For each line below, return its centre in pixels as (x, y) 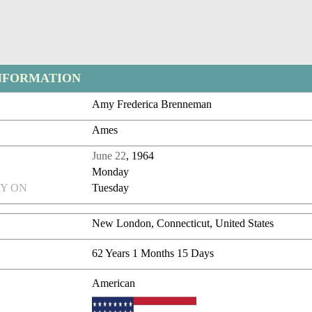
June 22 (109, 156)
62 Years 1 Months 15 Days (153, 253)
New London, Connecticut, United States (183, 224)
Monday (111, 172)
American (114, 283)
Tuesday (111, 188)
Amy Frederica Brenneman (152, 104)
